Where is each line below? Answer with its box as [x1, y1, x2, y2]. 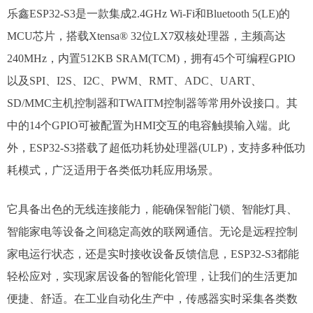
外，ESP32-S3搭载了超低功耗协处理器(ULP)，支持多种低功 [7, 142, 305, 154]
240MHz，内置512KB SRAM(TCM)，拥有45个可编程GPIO [7, 52, 296, 64]
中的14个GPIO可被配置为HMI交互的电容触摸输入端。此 [7, 119, 290, 131]
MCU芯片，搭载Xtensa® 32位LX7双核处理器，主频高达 [7, 30, 286, 42]
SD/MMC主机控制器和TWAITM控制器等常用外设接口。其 [7, 97, 298, 109]
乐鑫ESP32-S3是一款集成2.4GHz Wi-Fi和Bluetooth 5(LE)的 [7, 8, 290, 20]
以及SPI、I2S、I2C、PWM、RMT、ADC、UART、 [7, 75, 262, 87]
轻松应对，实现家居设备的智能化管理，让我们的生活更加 [7, 270, 298, 282]
